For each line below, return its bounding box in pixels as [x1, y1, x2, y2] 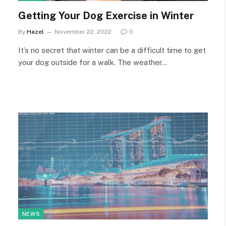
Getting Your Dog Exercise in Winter [18, 10, 194, 22]
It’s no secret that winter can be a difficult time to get [18, 46, 206, 54]
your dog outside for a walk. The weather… [18, 58, 167, 67]
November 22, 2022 [54, 28, 111, 35]
